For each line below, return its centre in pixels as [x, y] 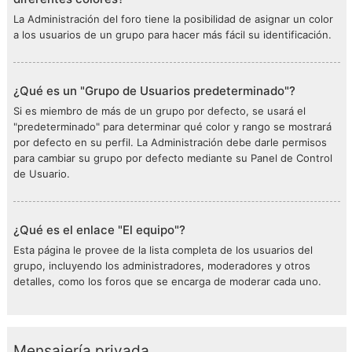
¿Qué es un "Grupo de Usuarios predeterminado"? [154, 91]
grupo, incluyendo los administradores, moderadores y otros [162, 266]
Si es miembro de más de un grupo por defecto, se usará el [159, 111]
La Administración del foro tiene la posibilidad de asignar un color [173, 19]
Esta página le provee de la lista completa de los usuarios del [163, 250]
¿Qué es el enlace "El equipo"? [99, 230]
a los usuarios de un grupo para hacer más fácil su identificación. [172, 35]
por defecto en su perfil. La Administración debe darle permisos [170, 142]
